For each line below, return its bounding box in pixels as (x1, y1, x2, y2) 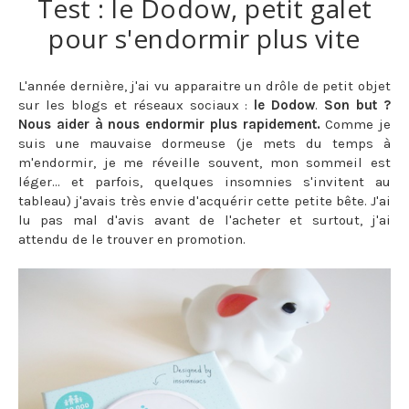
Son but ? (324, 97, 392, 113)
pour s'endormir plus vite (48, 21, 361, 56)
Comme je (320, 116, 391, 132)
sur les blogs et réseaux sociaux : (18, 97, 255, 113)
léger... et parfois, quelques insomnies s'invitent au (18, 173, 391, 190)
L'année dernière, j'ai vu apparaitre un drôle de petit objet (18, 78, 391, 94)
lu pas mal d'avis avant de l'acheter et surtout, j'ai (18, 212, 391, 228)
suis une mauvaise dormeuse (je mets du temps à (18, 135, 391, 152)
